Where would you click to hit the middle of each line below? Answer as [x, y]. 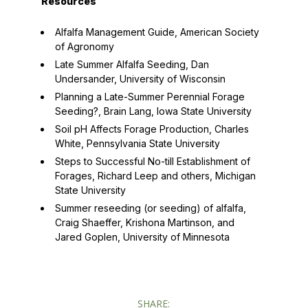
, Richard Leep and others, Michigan [174, 176]
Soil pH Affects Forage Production [132, 129]
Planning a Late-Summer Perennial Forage [150, 97]
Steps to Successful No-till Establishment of [152, 161]
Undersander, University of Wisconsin [140, 79]
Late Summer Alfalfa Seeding [120, 64]
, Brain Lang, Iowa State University [175, 111]
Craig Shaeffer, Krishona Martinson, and [144, 222]
